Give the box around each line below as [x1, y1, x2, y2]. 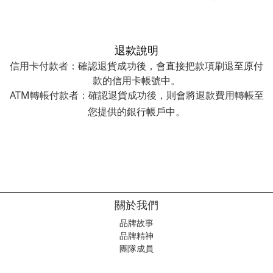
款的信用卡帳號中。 [93, 73, 180, 87]
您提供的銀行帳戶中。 [88, 104, 185, 118]
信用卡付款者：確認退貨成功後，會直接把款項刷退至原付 [10, 58, 263, 73]
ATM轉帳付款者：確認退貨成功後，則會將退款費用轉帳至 [9, 88, 264, 102]
